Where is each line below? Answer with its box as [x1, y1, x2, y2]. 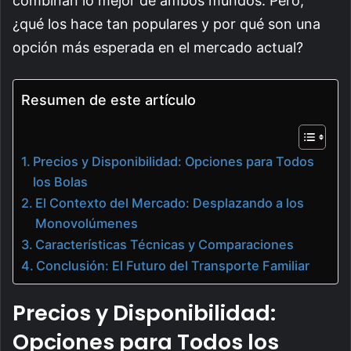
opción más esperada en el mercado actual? [13, 38, 303, 56]
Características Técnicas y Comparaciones [35, 236, 295, 252]
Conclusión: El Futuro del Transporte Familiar [36, 257, 310, 273]
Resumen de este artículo [21, 92, 196, 109]
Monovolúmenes [35, 215, 139, 231]
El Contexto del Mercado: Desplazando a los [35, 194, 305, 211]
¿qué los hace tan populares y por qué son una [13, 15, 320, 32]
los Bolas [33, 173, 89, 190]
